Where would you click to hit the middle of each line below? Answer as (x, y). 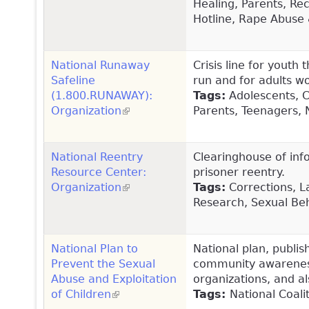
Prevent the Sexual (103, 263)
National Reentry (97, 157)
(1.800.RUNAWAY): (102, 95)
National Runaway (100, 65)
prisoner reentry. (239, 172)
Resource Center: (99, 172)
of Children (81, 294)
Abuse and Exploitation (114, 279)
